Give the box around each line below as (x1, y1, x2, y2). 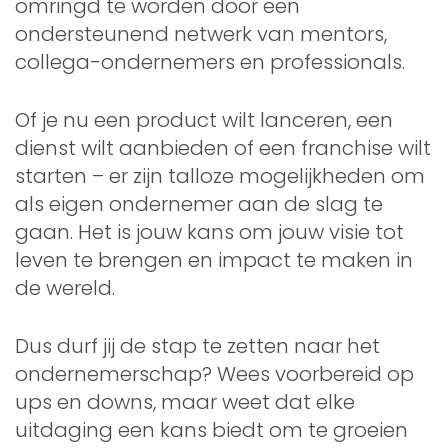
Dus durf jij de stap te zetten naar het (15, 331, 380, 360)
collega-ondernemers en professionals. (15, 47, 405, 76)
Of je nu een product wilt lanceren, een (15, 105, 393, 134)
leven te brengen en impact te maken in (15, 245, 413, 274)
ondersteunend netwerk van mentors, (15, 19, 387, 48)
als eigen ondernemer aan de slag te (15, 189, 383, 218)
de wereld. (15, 273, 115, 302)
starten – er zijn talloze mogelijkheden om (15, 161, 425, 190)
